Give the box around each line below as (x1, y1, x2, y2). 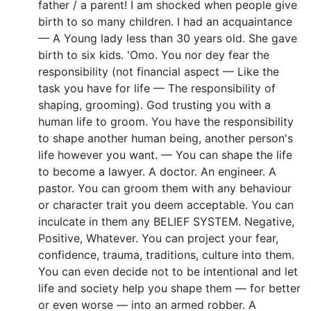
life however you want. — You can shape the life (38, 147, 292, 162)
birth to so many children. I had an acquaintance (38, 14, 292, 28)
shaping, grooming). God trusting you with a (38, 97, 271, 112)
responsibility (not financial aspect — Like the (38, 64, 279, 78)
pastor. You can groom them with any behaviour (38, 180, 292, 195)
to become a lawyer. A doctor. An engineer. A (38, 164, 276, 178)
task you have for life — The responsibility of (38, 81, 276, 95)
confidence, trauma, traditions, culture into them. (38, 247, 294, 262)
